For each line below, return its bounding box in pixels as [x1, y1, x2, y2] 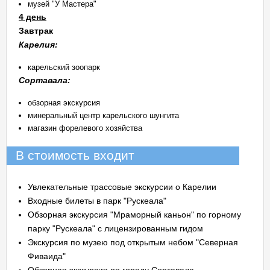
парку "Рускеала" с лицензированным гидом [28, 224, 203, 233]
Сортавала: [19, 75, 71, 85]
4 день [19, 12, 46, 22]
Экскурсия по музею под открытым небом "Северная [28, 237, 238, 247]
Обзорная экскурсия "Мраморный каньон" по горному [28, 210, 241, 219]
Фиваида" [28, 251, 66, 261]
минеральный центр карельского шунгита [28, 111, 179, 120]
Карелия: [19, 40, 58, 49]
